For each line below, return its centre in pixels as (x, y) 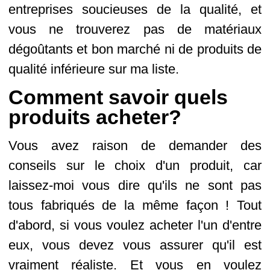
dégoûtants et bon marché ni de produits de (135, 49)
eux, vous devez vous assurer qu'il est (135, 245)
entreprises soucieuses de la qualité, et (135, 9)
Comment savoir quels (118, 97)
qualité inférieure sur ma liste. (94, 69)
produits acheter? (95, 117)
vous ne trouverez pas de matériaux (135, 29)
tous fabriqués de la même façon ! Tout (135, 205)
